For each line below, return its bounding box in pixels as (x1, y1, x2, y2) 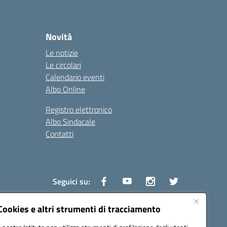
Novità (46, 30, 72, 44)
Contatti (46, 128, 73, 140)
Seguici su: (53, 175, 90, 187)
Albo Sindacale (46, 116, 95, 128)
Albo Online (46, 83, 85, 95)
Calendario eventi (46, 71, 104, 83)
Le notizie (46, 47, 78, 59)
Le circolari (46, 59, 81, 71)
